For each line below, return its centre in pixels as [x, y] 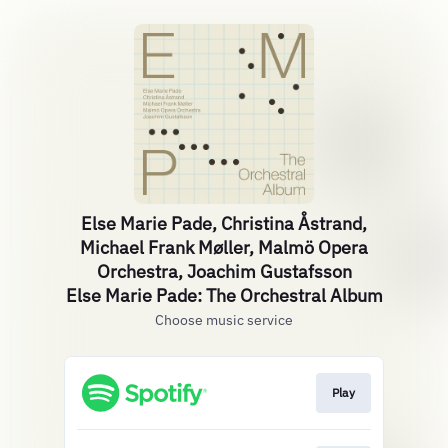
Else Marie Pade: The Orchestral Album [224, 295]
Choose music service [224, 320]
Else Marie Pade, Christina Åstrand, [224, 223]
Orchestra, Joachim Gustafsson [224, 271]
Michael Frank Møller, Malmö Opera [224, 247]
